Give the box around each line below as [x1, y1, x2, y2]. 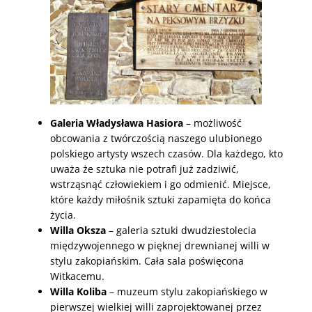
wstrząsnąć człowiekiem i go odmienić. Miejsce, [50, 178, 271, 192]
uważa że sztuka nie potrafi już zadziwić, [50, 162, 239, 176]
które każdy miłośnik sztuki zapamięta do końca [50, 193, 271, 207]
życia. [50, 208, 76, 222]
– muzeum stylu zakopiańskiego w [107, 285, 267, 299]
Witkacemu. [50, 270, 104, 283]
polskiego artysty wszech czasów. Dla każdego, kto [50, 147, 283, 161]
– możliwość [183, 116, 242, 130]
